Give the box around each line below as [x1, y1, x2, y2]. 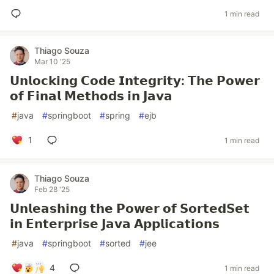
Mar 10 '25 [34, 57, 70, 66]
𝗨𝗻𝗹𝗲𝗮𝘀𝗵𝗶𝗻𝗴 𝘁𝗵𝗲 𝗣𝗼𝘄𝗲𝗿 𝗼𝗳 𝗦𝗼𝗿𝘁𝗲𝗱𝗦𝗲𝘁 [10, 201, 250, 216]
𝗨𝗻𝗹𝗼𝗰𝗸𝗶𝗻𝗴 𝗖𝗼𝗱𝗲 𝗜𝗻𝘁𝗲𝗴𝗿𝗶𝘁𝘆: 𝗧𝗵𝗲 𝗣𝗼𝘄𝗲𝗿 [10, 73, 260, 88]
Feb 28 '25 [34, 185, 70, 194]
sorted [105, 238, 131, 248]
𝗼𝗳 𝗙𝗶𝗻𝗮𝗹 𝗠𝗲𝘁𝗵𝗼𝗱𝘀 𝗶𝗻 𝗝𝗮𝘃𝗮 [10, 89, 172, 103]
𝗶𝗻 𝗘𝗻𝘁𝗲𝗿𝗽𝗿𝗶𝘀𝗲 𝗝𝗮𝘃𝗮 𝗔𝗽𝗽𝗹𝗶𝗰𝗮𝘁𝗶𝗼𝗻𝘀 [10, 217, 220, 231]
